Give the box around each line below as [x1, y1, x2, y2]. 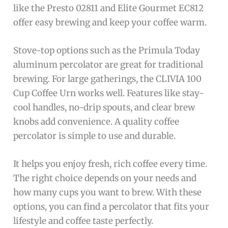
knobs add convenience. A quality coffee [13, 116, 180, 128]
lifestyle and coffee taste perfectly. [13, 215, 154, 227]
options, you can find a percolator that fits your [13, 201, 210, 213]
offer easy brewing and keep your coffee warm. [13, 17, 207, 28]
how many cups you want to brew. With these [13, 187, 202, 198]
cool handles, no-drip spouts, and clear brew [13, 102, 195, 113]
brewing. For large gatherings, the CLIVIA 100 [13, 73, 202, 85]
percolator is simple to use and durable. [13, 130, 176, 142]
